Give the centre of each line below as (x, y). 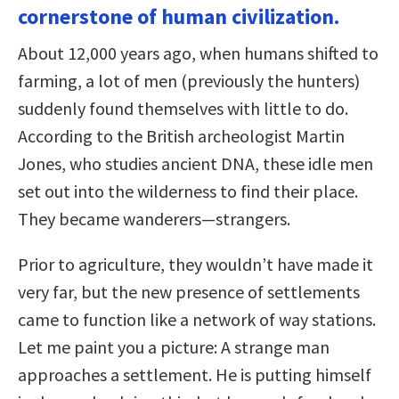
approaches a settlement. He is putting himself (195, 374)
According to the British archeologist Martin (181, 135)
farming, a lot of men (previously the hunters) (189, 80)
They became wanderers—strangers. (154, 218)
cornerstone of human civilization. (179, 16)
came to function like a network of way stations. (197, 319)
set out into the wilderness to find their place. (188, 191)
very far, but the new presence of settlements (189, 291)
